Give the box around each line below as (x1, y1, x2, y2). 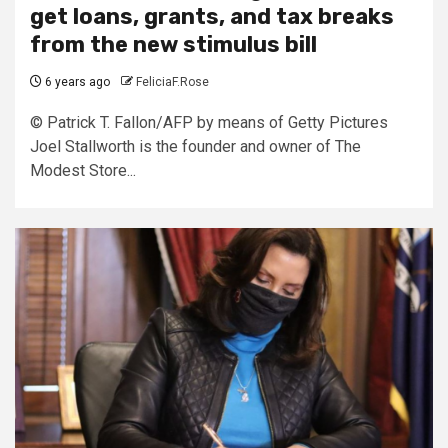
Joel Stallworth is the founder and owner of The (30, 136, 361, 156)
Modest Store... (30, 160, 136, 180)
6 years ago (42, 74, 110, 89)
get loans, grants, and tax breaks (30, 2, 394, 30)
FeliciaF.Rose (136, 74, 209, 89)
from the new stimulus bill (30, 30, 317, 58)
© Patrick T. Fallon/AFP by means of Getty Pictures (30, 112, 388, 132)
